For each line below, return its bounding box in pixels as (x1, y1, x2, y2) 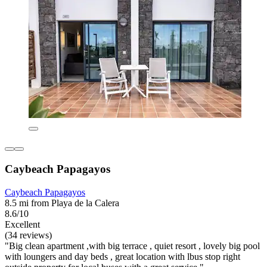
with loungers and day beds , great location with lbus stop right (5, 251, 240, 262)
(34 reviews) (5, 229, 52, 240)
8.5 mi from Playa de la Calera (5, 197, 119, 208)
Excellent (5, 219, 40, 229)
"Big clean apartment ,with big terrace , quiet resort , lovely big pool (5, 240, 260, 251)
